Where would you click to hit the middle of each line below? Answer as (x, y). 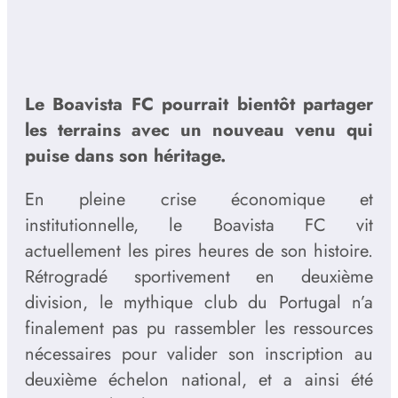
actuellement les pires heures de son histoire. (199, 251)
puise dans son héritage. (125, 156)
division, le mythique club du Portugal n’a (199, 303)
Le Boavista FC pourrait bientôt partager (199, 105)
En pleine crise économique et (199, 200)
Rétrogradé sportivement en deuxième (199, 277)
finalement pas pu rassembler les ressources (199, 329)
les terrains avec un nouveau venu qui (199, 131)
